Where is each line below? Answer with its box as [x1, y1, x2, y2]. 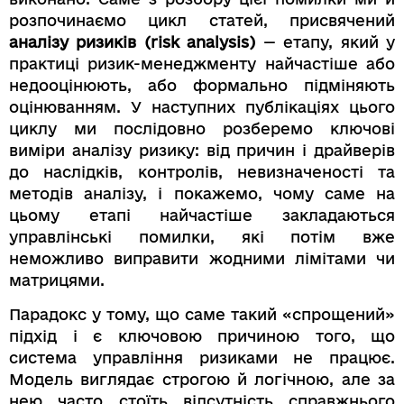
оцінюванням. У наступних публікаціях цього [9, 97, 395, 115]
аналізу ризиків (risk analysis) [9, 32, 256, 50]
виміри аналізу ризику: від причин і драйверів [9, 141, 395, 159]
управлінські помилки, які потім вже [9, 227, 395, 245]
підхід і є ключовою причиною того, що [9, 326, 395, 344]
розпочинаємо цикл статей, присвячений [9, 11, 395, 29]
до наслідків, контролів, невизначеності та [9, 162, 395, 180]
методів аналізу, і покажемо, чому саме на [9, 184, 395, 202]
